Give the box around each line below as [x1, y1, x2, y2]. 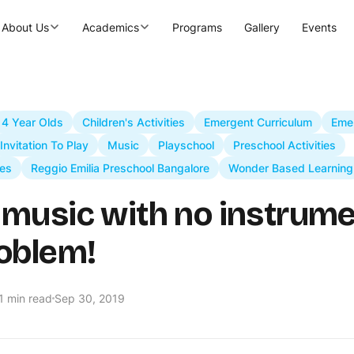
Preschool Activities [233, 138, 336, 152]
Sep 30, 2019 [55, 292, 125, 305]
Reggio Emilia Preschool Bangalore [31, 161, 209, 175]
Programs [172, 20, 222, 34]
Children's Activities [82, 115, 185, 129]
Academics [82, 20, 139, 34]
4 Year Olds [2, 115, 63, 129]
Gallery [244, 20, 280, 34]
